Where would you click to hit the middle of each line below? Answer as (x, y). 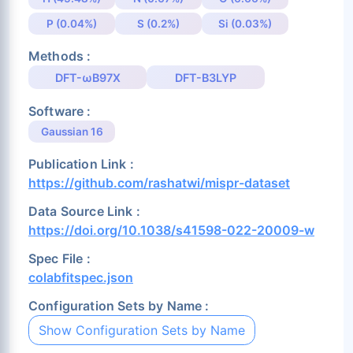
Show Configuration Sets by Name (142, 331)
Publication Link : (81, 164)
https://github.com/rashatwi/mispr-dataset (159, 183)
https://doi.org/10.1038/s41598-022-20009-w (171, 230)
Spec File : (59, 259)
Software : (60, 111)
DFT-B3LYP (206, 77)
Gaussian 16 (72, 131)
